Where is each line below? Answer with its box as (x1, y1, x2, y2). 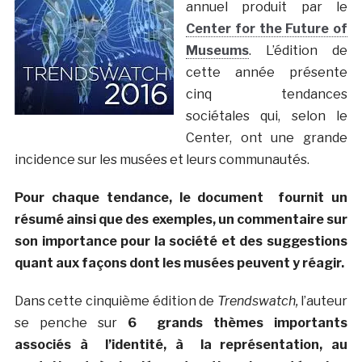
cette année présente (185, 64, 348, 80)
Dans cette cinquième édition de (14, 293, 217, 309)
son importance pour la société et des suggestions (14, 233, 348, 249)
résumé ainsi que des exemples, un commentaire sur (14, 211, 348, 227)
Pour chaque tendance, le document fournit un (14, 189, 348, 205)
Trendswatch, (217, 293, 298, 309)
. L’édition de (248, 42, 348, 58)
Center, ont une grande (185, 129, 348, 145)
